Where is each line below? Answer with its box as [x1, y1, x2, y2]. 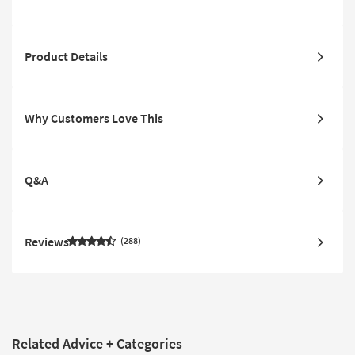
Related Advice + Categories [12, 334, 182, 353]
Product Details [25, 48, 108, 64]
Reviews [25, 233, 69, 250]
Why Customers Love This [25, 109, 163, 126]
